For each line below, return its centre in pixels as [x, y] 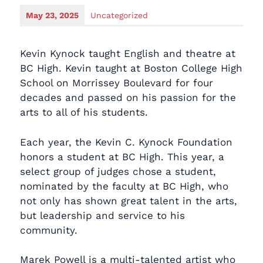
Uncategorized [119, 16]
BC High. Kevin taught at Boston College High [131, 68]
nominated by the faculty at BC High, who [124, 186]
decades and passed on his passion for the [128, 98]
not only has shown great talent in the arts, [129, 200]
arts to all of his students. [86, 112]
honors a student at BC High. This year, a [122, 156]
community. [50, 230]
